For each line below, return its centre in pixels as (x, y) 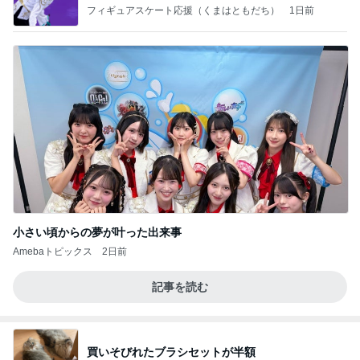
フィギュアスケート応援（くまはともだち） (183, 10)
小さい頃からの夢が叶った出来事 (97, 232)
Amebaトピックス (53, 252)
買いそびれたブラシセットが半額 (171, 352)
